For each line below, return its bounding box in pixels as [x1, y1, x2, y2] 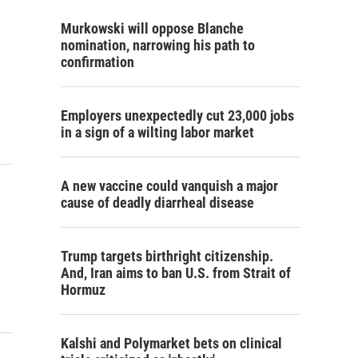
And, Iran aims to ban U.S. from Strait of [61, 265, 291, 281]
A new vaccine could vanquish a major [61, 177, 278, 194]
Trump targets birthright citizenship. [61, 248, 273, 265]
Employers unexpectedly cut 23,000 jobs [61, 107, 294, 124]
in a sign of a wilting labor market [61, 124, 254, 141]
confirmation [61, 54, 134, 70]
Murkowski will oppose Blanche [61, 20, 244, 37]
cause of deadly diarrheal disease [61, 194, 254, 211]
